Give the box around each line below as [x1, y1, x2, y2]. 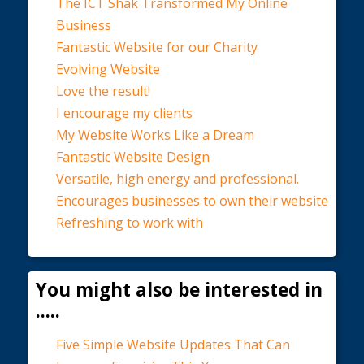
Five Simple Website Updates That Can [56, 336, 290, 354]
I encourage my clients [56, 104, 193, 123]
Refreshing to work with [56, 214, 203, 232]
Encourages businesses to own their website [56, 192, 328, 210]
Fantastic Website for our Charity [56, 38, 258, 57]
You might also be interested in [36, 277, 323, 303]
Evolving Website [56, 60, 160, 79]
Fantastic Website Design [56, 148, 210, 167]
